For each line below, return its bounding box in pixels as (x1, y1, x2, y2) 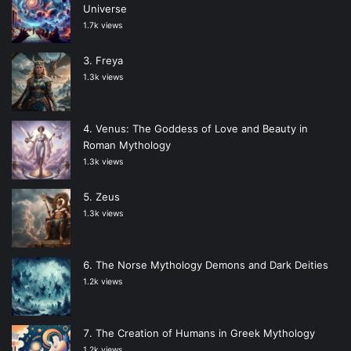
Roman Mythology (83, 138, 171, 151)
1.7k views (83, 20, 122, 31)
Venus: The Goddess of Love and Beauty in (96, 121, 308, 135)
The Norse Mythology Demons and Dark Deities (96, 258, 328, 271)
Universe (83, 2, 127, 15)
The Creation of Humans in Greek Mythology (96, 326, 315, 339)
